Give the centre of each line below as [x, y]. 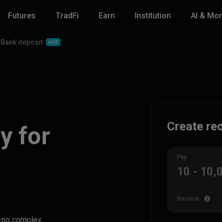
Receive [188, 199]
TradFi [67, 16]
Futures [22, 16]
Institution [153, 16]
